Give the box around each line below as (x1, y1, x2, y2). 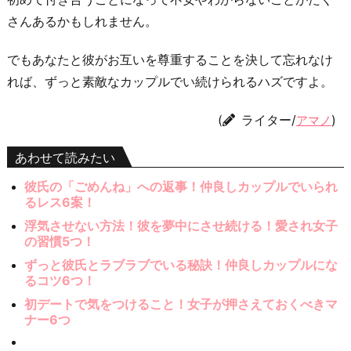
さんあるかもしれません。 (7, 13, 157, 29)
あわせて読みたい (15, 149, 115, 165)
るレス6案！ (24, 194, 96, 210)
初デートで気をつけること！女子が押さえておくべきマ (24, 295, 338, 312)
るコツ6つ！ (24, 272, 96, 288)
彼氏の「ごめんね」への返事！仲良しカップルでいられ (24, 178, 338, 194)
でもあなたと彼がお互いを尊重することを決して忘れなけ (7, 51, 333, 67)
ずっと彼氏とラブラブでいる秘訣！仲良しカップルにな (24, 256, 338, 273)
